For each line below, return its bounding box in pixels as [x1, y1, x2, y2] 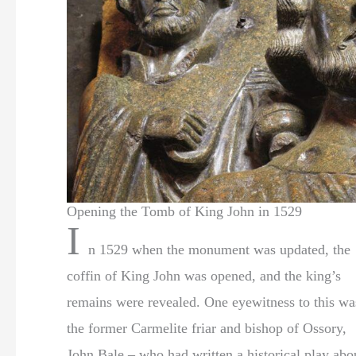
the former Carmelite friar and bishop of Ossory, [67, 319, 346, 336]
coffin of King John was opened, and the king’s [67, 267, 341, 284]
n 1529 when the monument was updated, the [88, 241, 350, 257]
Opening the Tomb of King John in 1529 [67, 203, 302, 219]
